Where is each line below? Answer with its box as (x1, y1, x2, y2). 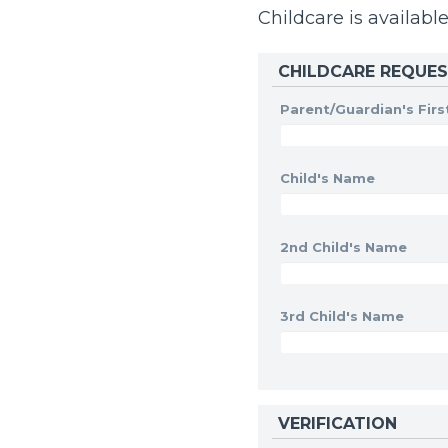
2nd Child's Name (280, 238, 407, 255)
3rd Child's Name (280, 307, 404, 324)
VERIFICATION (278, 413, 397, 433)
